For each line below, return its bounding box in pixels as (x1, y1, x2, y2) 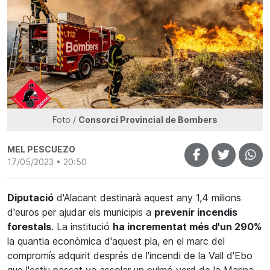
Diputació (7, 192, 54, 204)
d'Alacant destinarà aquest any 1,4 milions (54, 192, 241, 204)
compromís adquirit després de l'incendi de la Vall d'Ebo (7, 250, 253, 262)
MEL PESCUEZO (7, 144, 75, 154)
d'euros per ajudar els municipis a (7, 206, 154, 218)
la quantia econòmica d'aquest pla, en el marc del (7, 235, 225, 247)
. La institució (51, 221, 113, 233)
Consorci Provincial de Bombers (78, 115, 218, 125)
